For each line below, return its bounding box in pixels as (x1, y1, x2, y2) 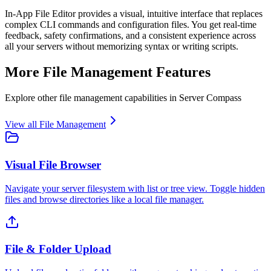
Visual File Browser (5, 158, 101, 171)
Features (152, 64, 211, 80)
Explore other (5, 93, 59, 103)
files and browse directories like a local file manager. (5, 194, 204, 204)
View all (5, 119, 39, 130)
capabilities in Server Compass (122, 93, 241, 103)
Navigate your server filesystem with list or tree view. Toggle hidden (5, 183, 265, 194)
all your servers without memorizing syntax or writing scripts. (5, 41, 238, 52)
